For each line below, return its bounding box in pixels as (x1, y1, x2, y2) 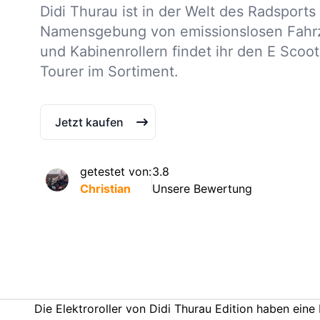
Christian (80, 181, 131, 196)
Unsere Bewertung (152, 181, 252, 196)
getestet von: (80, 164, 151, 179)
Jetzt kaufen (55, 114, 124, 129)
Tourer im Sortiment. (40, 62, 179, 80)
